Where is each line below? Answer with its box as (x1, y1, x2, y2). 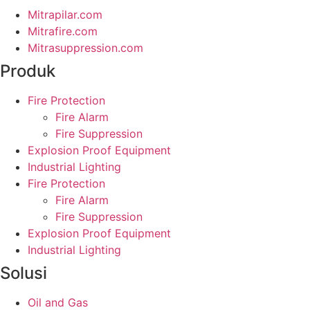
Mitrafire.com (28, 24, 98, 39)
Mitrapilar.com (28, 8, 102, 22)
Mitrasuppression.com (28, 41, 143, 55)
